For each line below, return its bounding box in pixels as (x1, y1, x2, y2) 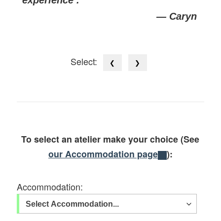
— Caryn (156, 10, 197, 22)
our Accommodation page (48, 147, 158, 160)
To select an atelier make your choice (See (21, 133, 200, 146)
